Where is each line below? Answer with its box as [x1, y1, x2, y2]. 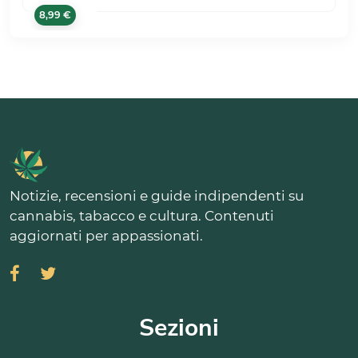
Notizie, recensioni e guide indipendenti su [10, 187, 304, 204]
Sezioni [139, 311, 219, 344]
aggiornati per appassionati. [10, 227, 203, 244]
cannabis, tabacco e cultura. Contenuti [10, 207, 274, 224]
